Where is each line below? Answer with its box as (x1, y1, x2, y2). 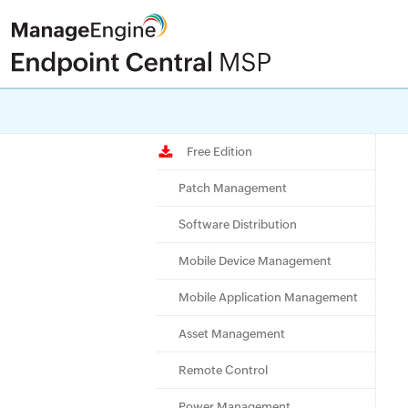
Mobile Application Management (178, 291, 358, 304)
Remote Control (178, 363, 268, 377)
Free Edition (178, 145, 252, 158)
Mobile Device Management (178, 254, 331, 268)
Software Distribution (178, 218, 297, 231)
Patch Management (178, 181, 287, 195)
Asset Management (178, 327, 285, 341)
